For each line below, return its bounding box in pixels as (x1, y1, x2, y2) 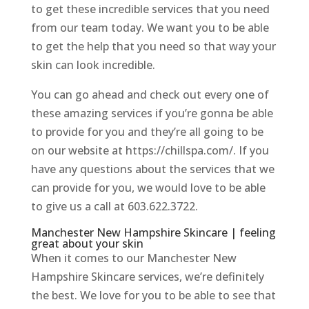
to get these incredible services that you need (30, 1, 270, 17)
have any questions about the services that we (30, 161, 275, 177)
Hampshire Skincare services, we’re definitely (30, 269, 264, 285)
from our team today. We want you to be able (30, 20, 269, 36)
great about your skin (30, 236, 143, 252)
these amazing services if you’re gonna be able (30, 106, 273, 121)
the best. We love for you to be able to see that (30, 288, 276, 303)
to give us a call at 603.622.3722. (30, 199, 198, 215)
